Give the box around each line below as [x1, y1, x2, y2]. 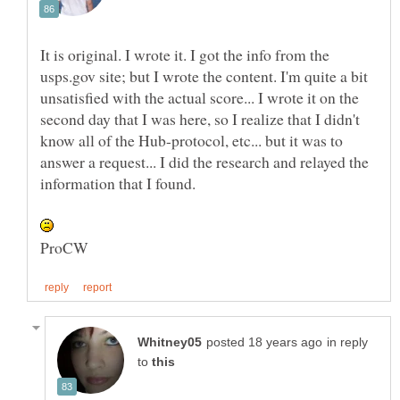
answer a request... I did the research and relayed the [40, 151, 369, 173]
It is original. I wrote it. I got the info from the [40, 44, 329, 66]
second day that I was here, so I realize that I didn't [40, 108, 360, 130]
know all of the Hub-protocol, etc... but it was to [40, 129, 343, 152]
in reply [327, 335, 368, 349]
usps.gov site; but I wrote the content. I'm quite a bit [40, 65, 368, 87]
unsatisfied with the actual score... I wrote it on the [40, 87, 359, 109]
